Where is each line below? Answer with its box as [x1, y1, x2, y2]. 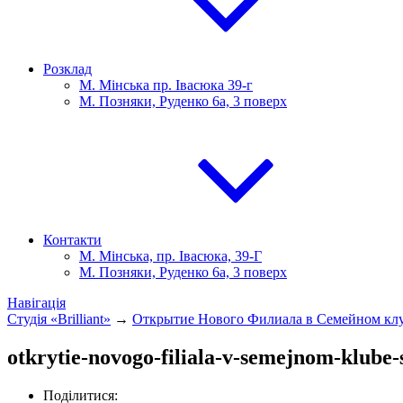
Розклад [43, 61, 92, 76]
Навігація [7, 295, 66, 310]
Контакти [43, 232, 102, 247]
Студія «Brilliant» [7, 311, 111, 327]
